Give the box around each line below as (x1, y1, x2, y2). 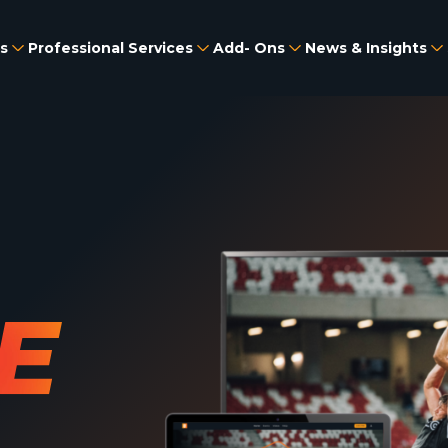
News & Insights (305, 38, 428, 57)
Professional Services (28, 38, 194, 57)
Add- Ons (213, 38, 286, 57)
